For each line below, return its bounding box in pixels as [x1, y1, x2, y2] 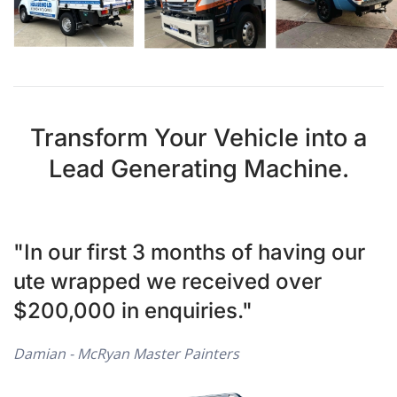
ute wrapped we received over [13, 268, 322, 294]
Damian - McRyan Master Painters [13, 343, 239, 363]
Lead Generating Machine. [48, 153, 349, 183]
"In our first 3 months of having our [13, 238, 365, 265]
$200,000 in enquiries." [13, 297, 253, 323]
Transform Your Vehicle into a [30, 122, 367, 152]
